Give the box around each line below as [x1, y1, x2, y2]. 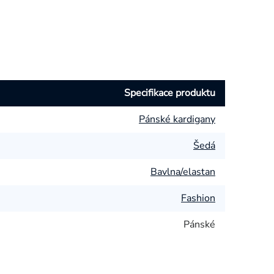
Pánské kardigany [139, 112, 215, 126]
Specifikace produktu [124, 86, 215, 100]
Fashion [181, 191, 215, 205]
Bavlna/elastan [150, 165, 215, 179]
